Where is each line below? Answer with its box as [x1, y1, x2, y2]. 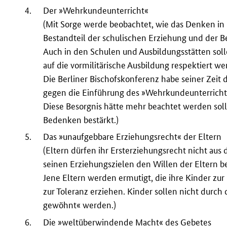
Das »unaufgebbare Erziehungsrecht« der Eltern [43, 131, 222, 142]
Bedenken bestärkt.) [43, 114, 119, 125]
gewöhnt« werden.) [43, 200, 117, 211]
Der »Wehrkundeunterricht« [43, 5, 149, 16]
